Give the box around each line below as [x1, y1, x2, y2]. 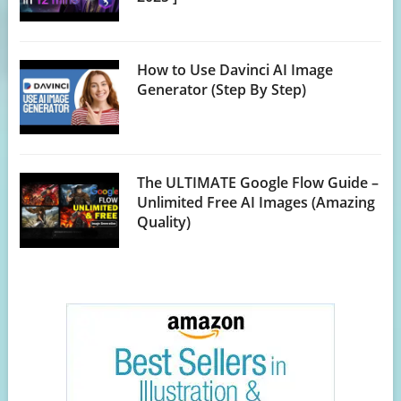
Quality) [137, 212, 192, 233]
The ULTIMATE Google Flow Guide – [137, 173, 380, 193]
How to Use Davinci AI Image [137, 60, 334, 81]
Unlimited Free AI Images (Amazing [137, 192, 376, 213]
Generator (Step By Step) [137, 80, 307, 100]
